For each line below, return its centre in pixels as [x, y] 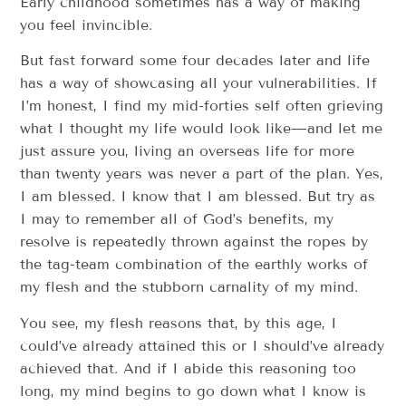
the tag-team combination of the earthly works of [194, 265]
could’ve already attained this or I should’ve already [203, 345]
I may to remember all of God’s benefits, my [177, 219]
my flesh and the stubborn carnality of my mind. [189, 287]
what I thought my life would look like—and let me [202, 129]
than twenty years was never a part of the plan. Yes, [202, 174]
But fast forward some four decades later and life [195, 61]
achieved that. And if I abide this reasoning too [188, 368]
